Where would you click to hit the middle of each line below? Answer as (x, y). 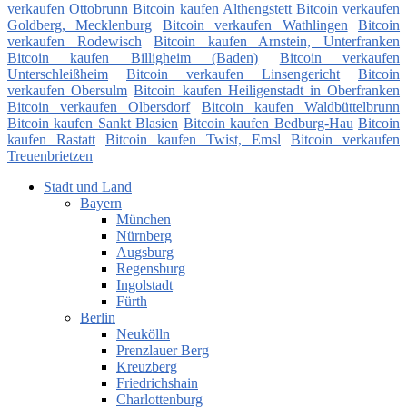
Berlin (98, 318)
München (144, 220)
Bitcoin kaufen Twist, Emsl (193, 140)
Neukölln (143, 334)
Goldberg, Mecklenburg (80, 25)
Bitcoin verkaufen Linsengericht (233, 74)
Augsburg (145, 253)
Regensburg (151, 269)
